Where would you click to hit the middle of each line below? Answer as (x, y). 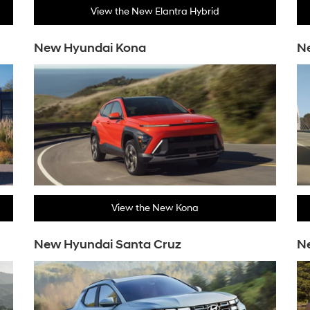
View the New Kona (155, 208)
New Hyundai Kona (90, 48)
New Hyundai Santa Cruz (108, 245)
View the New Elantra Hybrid (155, 11)
